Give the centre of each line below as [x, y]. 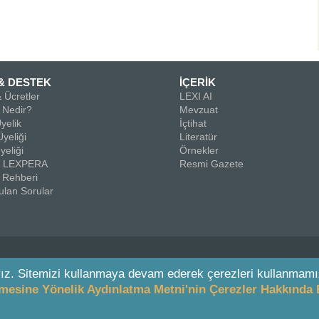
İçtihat [193, 123]
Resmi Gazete [211, 164]
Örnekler [199, 150]
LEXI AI [196, 96]
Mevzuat [199, 110]
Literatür [198, 137]
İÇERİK [198, 82]
